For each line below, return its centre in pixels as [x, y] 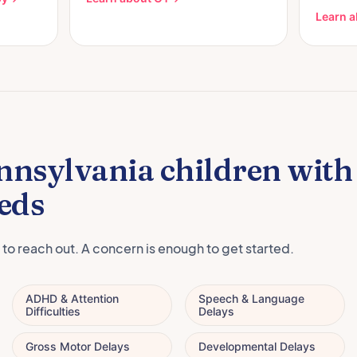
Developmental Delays [257, 346]
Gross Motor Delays [78, 346]
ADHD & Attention [72, 298]
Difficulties [53, 311]
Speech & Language [251, 298]
